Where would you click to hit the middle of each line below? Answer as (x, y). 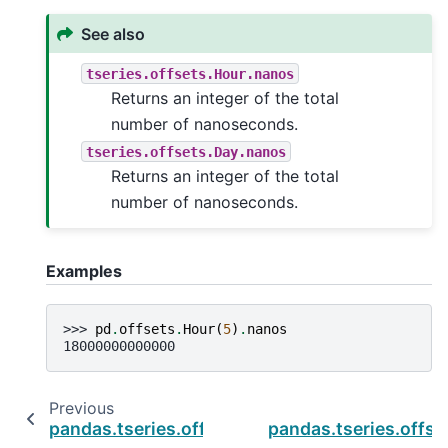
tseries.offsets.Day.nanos (186, 151)
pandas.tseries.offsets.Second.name (207, 428)
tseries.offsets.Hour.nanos (190, 73)
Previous (81, 407)
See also (113, 33)
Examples (84, 271)
